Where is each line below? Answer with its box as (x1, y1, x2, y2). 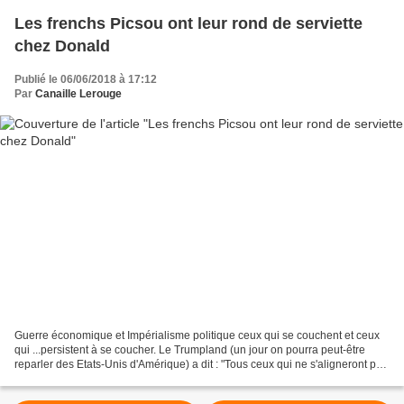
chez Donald (14, 37, 110, 56)
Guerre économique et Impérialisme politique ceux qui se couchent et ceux (14, 328, 380, 342)
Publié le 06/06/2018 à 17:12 (14, 73, 157, 87)
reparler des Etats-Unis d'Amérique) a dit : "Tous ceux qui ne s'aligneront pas (14, 357, 388, 371)
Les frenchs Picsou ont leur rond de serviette (14, 14, 363, 33)
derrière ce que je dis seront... (14, 372, 160, 385)
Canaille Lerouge (35, 87, 122, 101)
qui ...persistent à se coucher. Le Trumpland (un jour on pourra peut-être (14, 343, 365, 356)
